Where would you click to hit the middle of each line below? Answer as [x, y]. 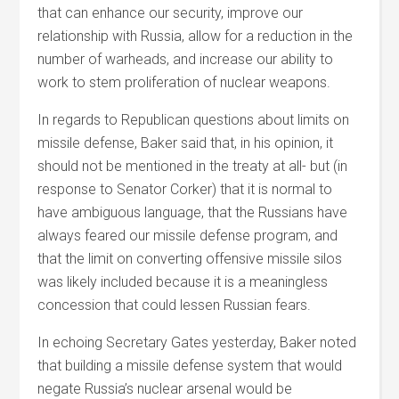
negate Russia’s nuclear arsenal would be [165, 389]
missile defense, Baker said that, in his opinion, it [186, 143]
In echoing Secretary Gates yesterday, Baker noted [197, 342]
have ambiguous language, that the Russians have [193, 212]
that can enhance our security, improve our [171, 13]
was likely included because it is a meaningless [183, 282]
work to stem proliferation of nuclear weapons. [184, 82]
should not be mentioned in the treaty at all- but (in [193, 166]
